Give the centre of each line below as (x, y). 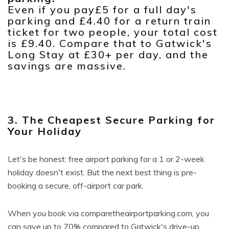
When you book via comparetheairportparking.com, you (108, 213)
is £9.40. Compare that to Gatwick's (110, 43)
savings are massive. (67, 66)
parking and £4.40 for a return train (109, 21)
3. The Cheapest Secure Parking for (111, 120)
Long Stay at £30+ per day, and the (108, 54)
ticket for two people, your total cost (113, 32)
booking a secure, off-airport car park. (76, 186)
